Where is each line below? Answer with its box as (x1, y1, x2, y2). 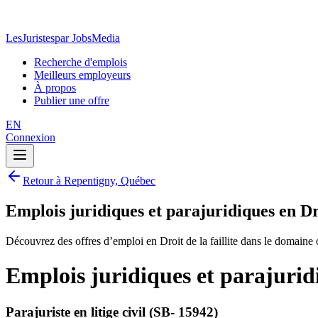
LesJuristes (6, 32, 55, 44)
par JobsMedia (55, 32, 120, 44)
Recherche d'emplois (34, 56, 127, 68)
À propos (34, 82, 76, 94)
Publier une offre (34, 94, 109, 106)
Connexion (6, 131, 55, 143)
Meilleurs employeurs (34, 69, 131, 81)
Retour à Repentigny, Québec (23, 175, 155, 187)
